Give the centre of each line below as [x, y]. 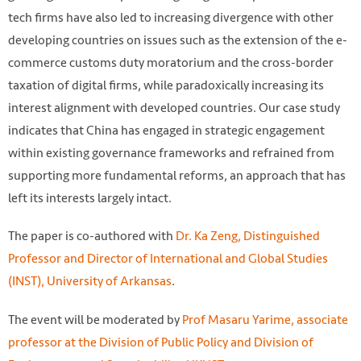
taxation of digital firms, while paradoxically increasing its [166, 85]
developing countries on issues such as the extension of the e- [178, 40]
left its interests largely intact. [90, 198]
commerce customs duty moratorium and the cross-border [171, 63]
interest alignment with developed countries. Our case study [174, 108]
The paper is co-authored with [92, 236]
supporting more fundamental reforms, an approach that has [177, 176]
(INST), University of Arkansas [90, 281]
